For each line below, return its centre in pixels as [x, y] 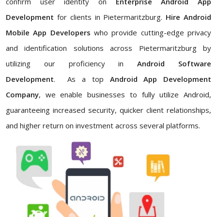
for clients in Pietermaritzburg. [110, 17]
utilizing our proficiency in [72, 64]
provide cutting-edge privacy [162, 33]
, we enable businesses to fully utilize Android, [125, 95]
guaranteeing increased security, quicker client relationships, [108, 110]
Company [22, 95]
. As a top [82, 79]
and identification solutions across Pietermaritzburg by [108, 48]
